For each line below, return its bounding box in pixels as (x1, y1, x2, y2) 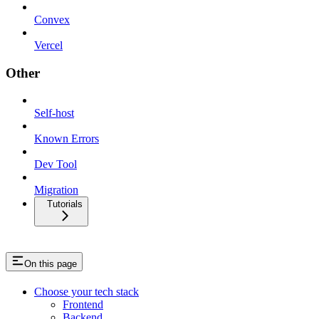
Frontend (63, 298, 103, 311)
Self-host (34, 107, 74, 120)
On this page (24, 258, 77, 270)
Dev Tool (34, 158, 77, 171)
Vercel (34, 38, 63, 51)
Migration (34, 184, 78, 197)
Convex (34, 13, 70, 26)
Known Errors (34, 132, 99, 145)
